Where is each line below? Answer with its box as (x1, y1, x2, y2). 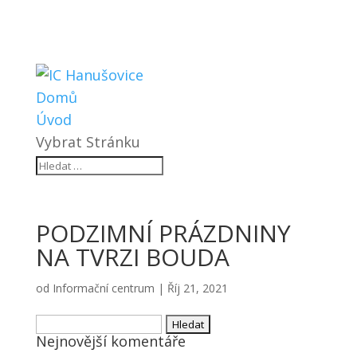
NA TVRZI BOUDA (35, 241, 229, 273)
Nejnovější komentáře (35, 331, 186, 351)
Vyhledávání (34, 312, 116, 331)
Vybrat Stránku (35, 132, 140, 151)
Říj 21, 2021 (167, 280, 228, 296)
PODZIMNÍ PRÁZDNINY (35, 217, 291, 249)
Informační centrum (52, 280, 155, 296)
